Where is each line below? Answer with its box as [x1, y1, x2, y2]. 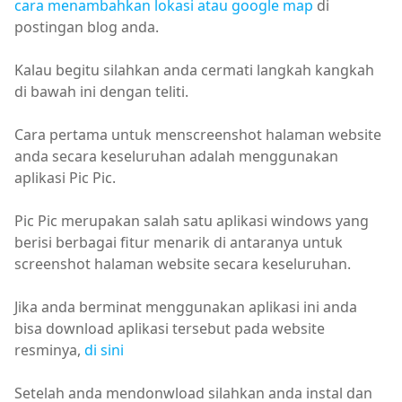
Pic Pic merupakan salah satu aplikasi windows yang [14, 211, 369, 231]
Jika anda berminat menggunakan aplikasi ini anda [14, 297, 357, 317]
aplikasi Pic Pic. [14, 168, 116, 188]
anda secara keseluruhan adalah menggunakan [14, 146, 338, 166]
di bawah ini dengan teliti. [14, 82, 188, 101]
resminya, [14, 340, 84, 360]
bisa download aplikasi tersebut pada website [14, 319, 325, 338]
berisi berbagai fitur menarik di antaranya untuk [14, 232, 343, 252]
